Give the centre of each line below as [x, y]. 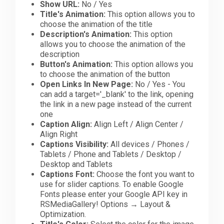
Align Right [59, 134]
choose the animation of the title [96, 24]
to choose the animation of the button [105, 74]
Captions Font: [67, 174]
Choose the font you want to [145, 174]
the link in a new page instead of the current [116, 104]
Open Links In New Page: [87, 84]
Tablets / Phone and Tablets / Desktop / [111, 154]
